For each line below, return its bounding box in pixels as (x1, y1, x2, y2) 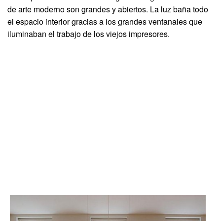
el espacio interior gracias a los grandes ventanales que (7, 15, 202, 27)
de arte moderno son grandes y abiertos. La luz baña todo (7, 3, 208, 15)
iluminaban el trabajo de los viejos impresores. (7, 28, 170, 39)
